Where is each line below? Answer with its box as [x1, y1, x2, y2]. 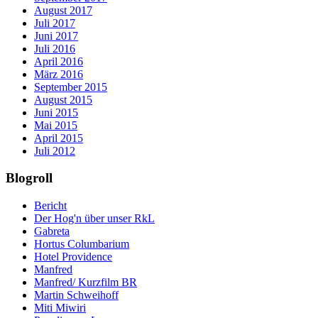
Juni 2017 [34, 29, 78, 42]
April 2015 [34, 131, 83, 144]
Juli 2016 [34, 42, 75, 55]
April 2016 [34, 55, 83, 67]
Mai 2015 [34, 119, 77, 131]
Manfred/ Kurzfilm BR [34, 276, 137, 288]
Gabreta [34, 225, 70, 237]
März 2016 [34, 67, 83, 80]
